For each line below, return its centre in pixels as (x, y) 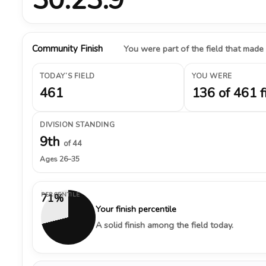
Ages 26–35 (60, 159)
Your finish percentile (136, 209)
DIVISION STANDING (77, 125)
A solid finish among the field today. (164, 225)
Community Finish (67, 49)
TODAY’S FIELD (67, 76)
